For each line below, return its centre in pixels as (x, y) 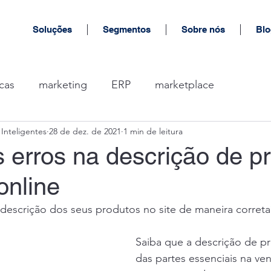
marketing (63, 84)
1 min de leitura (153, 131)
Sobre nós (203, 29)
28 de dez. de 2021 (85, 131)
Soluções (52, 29)
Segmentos (127, 29)
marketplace (184, 84)
